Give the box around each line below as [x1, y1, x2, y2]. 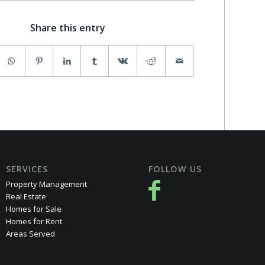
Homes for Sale [6, 203, 62, 215]
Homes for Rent [6, 216, 63, 227]
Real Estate [6, 191, 47, 202]
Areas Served [6, 228, 56, 240]
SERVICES [6, 163, 49, 175]
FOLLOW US [148, 163, 202, 175]
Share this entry [30, 21, 105, 35]
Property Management [6, 179, 88, 190]
